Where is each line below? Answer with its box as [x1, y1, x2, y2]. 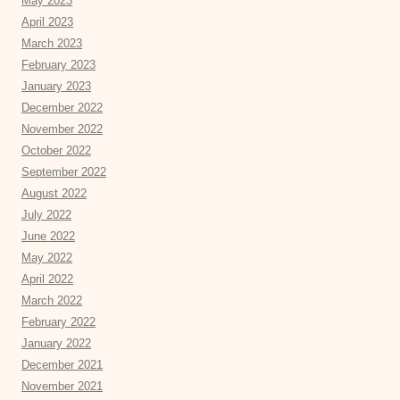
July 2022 [21, 208, 71, 222]
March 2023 [21, 37, 82, 51]
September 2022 [21, 165, 106, 179]
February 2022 [21, 315, 96, 329]
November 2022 [21, 122, 103, 137]
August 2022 [21, 187, 87, 201]
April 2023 [21, 15, 73, 29]
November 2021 [21, 379, 103, 394]
